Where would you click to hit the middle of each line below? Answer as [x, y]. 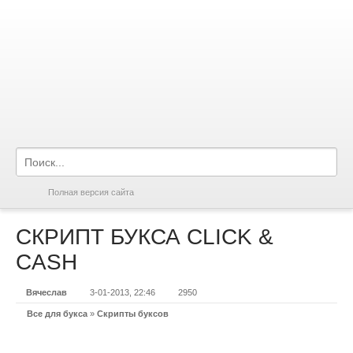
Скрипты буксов [133, 314]
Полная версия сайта [91, 192]
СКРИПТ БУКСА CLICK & [145, 237]
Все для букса [57, 314]
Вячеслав [46, 292]
